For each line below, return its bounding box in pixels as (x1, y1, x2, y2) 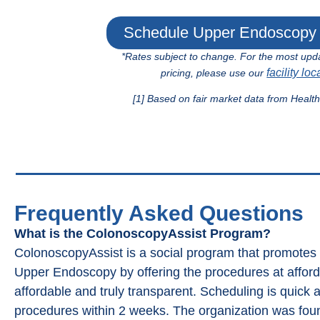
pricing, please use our (161, 66, 267, 79)
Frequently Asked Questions (14, 201, 304, 226)
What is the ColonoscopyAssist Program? (14, 226, 271, 241)
